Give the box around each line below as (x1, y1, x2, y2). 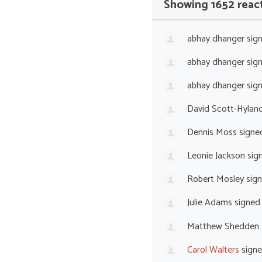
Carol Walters (187, 242, 239, 258)
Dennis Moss (187, 125, 237, 140)
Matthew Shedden (187, 218, 259, 235)
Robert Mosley (187, 171, 244, 188)
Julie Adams (187, 195, 232, 211)
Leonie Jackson (187, 148, 245, 164)
